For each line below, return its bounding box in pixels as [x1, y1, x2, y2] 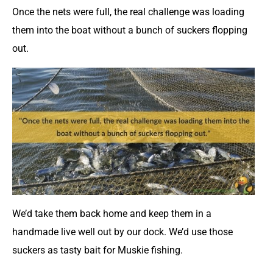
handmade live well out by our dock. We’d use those [12, 225, 233, 238]
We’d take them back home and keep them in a [12, 207, 211, 219]
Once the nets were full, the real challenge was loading [12, 5, 244, 18]
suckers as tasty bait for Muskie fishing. [12, 244, 183, 256]
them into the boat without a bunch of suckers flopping [12, 24, 247, 36]
